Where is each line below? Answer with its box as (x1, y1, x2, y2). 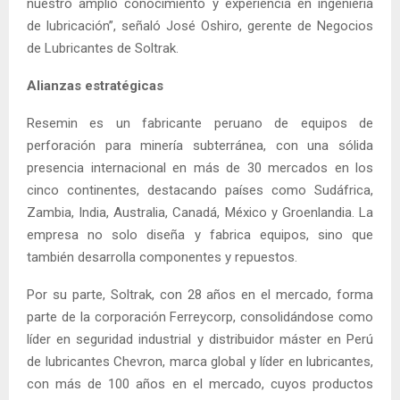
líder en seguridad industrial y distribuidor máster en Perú (27, 330, 373, 347)
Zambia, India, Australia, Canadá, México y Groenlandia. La (27, 204, 373, 221)
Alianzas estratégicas (27, 77, 163, 94)
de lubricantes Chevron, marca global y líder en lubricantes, (27, 353, 373, 370)
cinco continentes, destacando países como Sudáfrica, (27, 181, 373, 198)
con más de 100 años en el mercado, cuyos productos (27, 375, 373, 392)
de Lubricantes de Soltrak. (27, 39, 179, 56)
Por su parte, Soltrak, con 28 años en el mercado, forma (27, 286, 373, 303)
